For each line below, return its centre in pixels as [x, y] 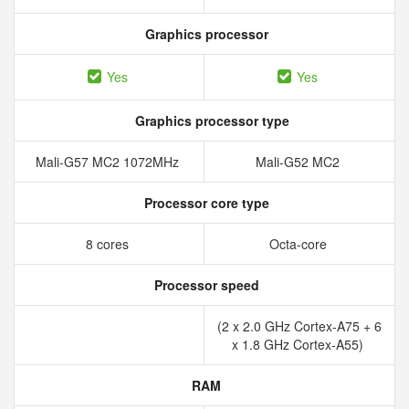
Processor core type [204, 203]
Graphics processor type [210, 121]
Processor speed [204, 285]
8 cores [109, 244]
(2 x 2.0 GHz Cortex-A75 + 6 [299, 326]
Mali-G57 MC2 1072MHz [109, 162]
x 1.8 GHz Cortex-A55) [299, 344]
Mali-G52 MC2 [299, 162]
